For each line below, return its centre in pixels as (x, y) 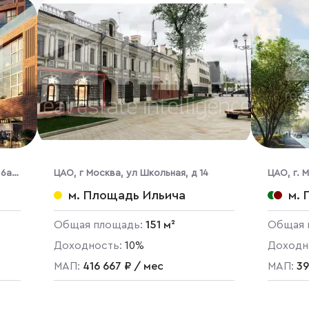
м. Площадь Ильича (127, 195)
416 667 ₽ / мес (123, 266)
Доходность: (89, 246)
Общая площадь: (99, 225)
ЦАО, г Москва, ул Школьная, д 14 (131, 173)
